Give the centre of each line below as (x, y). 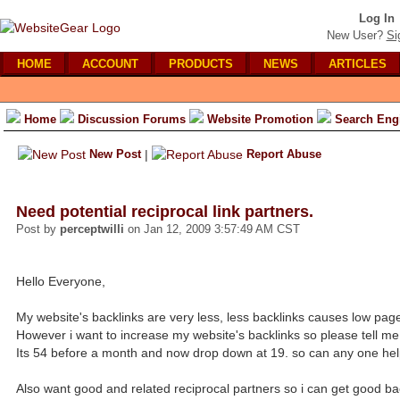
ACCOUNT (110, 64)
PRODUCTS (201, 64)
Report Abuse (284, 154)
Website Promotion (260, 119)
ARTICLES (358, 64)
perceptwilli (92, 229)
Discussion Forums (132, 119)
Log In (377, 18)
